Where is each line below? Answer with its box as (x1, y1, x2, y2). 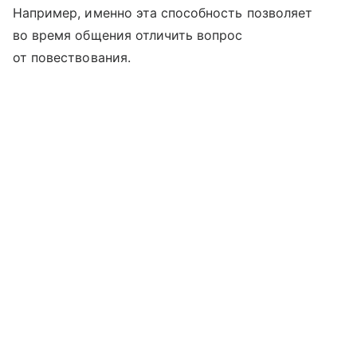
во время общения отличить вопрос (13, 27, 243, 44)
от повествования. (13, 49, 131, 66)
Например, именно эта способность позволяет (13, 5, 313, 22)
